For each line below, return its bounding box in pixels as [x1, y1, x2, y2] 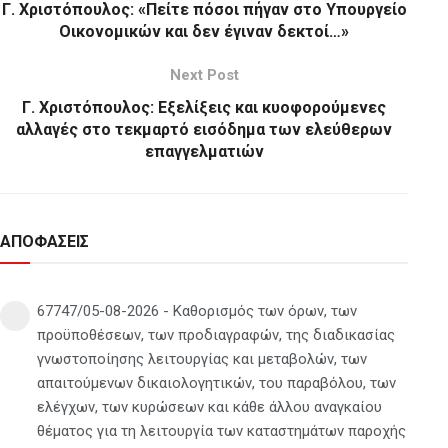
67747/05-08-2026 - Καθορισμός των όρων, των [37, 301, 357, 320]
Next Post [169, 65, 239, 84]
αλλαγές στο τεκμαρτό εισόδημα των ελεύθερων [16, 119, 392, 139]
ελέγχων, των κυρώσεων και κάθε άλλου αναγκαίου [37, 397, 382, 416]
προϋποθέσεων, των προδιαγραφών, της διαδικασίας [37, 325, 395, 344]
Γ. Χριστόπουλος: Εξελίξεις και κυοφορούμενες [22, 97, 386, 117]
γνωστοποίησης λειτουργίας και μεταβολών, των [37, 349, 367, 368]
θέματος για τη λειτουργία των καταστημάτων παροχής [37, 421, 406, 440]
